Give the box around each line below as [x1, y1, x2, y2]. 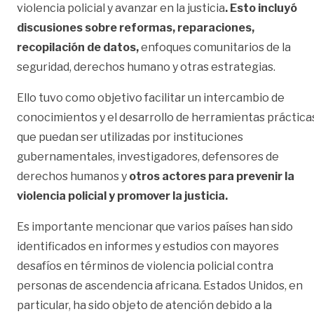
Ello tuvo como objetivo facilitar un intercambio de [17, 91, 285, 105]
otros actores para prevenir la [127, 170, 294, 184]
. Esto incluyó [225, 1, 297, 15]
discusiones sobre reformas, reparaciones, [17, 21, 254, 35]
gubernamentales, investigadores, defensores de [17, 150, 279, 164]
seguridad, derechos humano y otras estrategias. [17, 60, 275, 74]
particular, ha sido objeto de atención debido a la [17, 299, 272, 313]
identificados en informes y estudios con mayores [17, 240, 279, 254]
